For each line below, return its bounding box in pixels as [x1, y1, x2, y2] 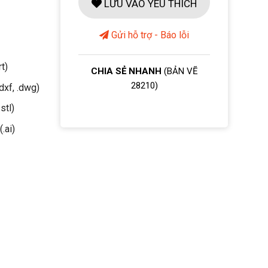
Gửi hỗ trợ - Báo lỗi [109, 29, 189, 41]
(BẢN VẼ [163, 66, 198, 77]
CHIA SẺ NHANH [90, 66, 164, 77]
